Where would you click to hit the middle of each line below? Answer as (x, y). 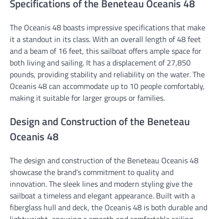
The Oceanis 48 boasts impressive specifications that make (108, 28)
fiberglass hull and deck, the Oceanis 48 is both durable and (109, 207)
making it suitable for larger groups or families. (87, 98)
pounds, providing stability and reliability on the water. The (107, 75)
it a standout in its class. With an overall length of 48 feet (105, 39)
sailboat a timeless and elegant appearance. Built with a (102, 195)
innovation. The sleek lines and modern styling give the (101, 184)
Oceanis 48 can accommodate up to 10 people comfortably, (107, 86)
